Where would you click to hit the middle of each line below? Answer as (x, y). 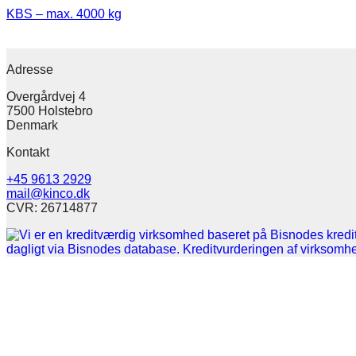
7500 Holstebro (50, 111)
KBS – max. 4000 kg (64, 14)
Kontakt (28, 152)
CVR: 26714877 (52, 208)
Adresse (30, 70)
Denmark (32, 125)
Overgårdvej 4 (46, 97)
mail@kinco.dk (48, 193)
